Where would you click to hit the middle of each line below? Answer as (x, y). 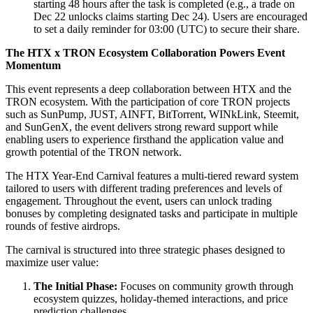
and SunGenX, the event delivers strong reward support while (142, 126)
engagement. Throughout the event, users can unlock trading (139, 201)
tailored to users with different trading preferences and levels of (144, 188)
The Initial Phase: (75, 286)
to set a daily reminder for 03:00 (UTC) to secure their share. (167, 29)
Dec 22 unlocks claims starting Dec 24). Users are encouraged (170, 16)
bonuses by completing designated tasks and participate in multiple (152, 213)
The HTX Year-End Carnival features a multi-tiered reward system (152, 175)
